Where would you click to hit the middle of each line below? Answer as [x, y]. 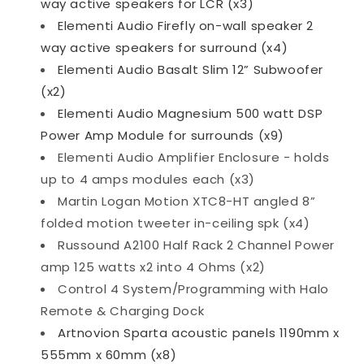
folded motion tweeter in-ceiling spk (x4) [175, 223]
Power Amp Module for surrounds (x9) [163, 135]
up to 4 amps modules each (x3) [148, 179]
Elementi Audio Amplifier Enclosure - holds [194, 157]
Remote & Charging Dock [123, 310]
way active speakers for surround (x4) [165, 47]
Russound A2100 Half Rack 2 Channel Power [197, 245]
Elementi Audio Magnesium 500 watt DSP [191, 113]
